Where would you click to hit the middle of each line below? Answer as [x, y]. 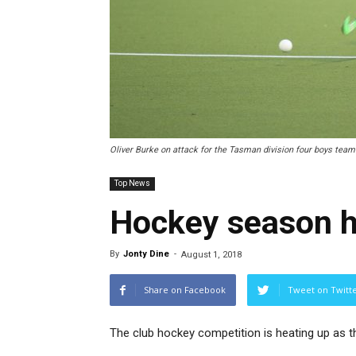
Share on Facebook [185, 290]
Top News [132, 183]
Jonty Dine [146, 254]
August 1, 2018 [211, 255]
